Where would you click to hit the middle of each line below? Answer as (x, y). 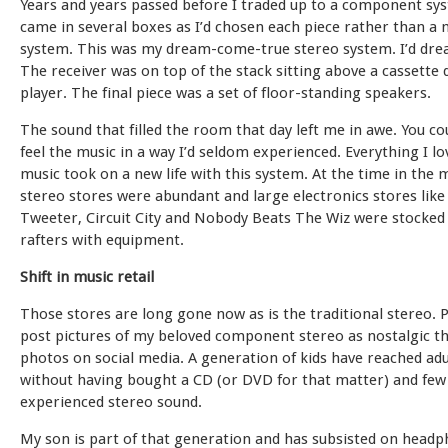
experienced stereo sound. (111, 402)
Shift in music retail (87, 277)
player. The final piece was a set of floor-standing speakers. (225, 93)
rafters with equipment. (102, 240)
